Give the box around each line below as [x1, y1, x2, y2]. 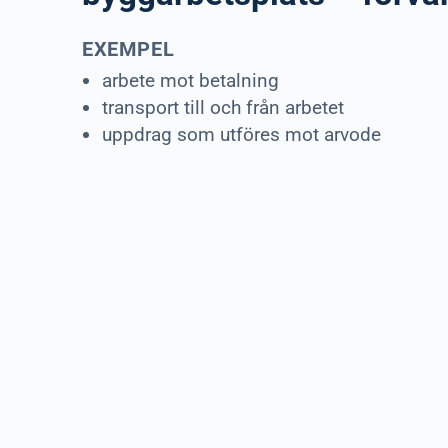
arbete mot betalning [102, 69, 279, 93]
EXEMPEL [82, 37, 175, 61]
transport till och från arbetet [102, 96, 344, 120]
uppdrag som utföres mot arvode [102, 123, 381, 147]
